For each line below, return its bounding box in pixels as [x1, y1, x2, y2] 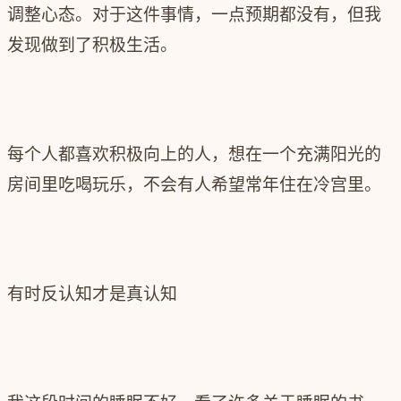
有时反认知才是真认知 [7, 284, 177, 305]
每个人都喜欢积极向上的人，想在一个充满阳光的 [7, 144, 381, 166]
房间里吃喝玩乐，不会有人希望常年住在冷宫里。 [7, 175, 381, 196]
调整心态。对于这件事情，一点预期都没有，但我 [7, 4, 381, 26]
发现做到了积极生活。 [7, 35, 177, 56]
